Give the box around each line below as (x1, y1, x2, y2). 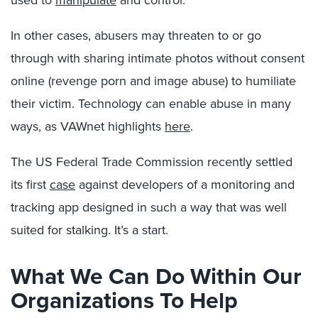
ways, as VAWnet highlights (11, 117, 165, 136)
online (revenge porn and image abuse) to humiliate (11, 72, 296, 90)
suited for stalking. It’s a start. (11, 221, 168, 239)
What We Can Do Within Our (11, 259, 302, 293)
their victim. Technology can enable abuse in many (11, 94, 291, 113)
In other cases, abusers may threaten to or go (11, 26, 261, 45)
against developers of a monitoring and (75, 175, 295, 194)
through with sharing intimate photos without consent (11, 49, 305, 67)
